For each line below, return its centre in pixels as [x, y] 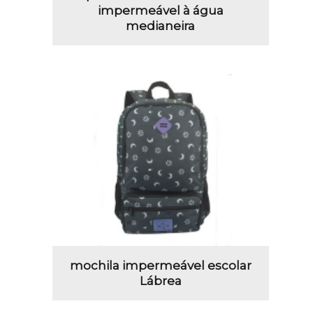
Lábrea [160, 281]
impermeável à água [160, 10]
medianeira [161, 26]
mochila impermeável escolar [160, 265]
